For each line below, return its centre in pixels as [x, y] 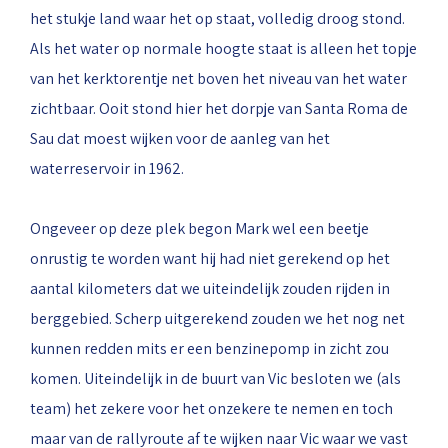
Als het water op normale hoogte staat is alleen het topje [223, 48]
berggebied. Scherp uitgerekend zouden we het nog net [217, 318]
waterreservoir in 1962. [107, 168]
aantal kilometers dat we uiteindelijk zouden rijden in [210, 288]
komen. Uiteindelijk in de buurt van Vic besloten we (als [215, 378]
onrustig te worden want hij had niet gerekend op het [210, 258]
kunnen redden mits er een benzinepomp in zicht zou [209, 348]
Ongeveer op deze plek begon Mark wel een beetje [199, 228]
